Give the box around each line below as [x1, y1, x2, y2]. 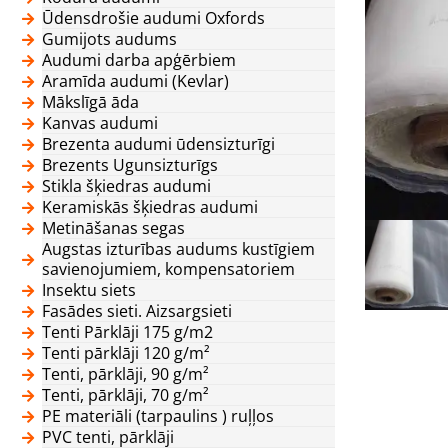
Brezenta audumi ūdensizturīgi [42, 132, 275, 155]
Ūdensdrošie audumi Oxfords [42, 6, 265, 29]
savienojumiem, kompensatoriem [42, 257, 295, 280]
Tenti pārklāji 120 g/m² [42, 341, 210, 364]
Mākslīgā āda [42, 90, 139, 113]
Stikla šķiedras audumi [42, 174, 211, 197]
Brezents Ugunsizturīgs [42, 153, 218, 176]
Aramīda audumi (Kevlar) [42, 69, 229, 92]
